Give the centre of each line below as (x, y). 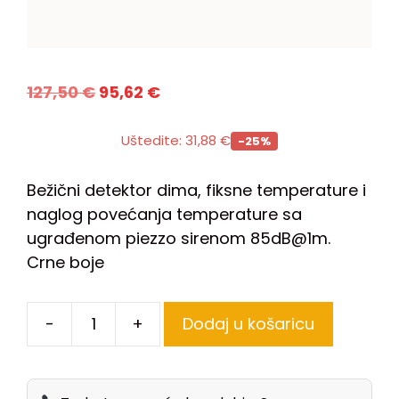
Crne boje (65, 262)
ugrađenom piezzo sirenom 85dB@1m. (179, 238)
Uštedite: (153, 141)
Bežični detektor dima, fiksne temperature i (196, 190)
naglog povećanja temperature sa (164, 214)
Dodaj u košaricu (248, 324)
